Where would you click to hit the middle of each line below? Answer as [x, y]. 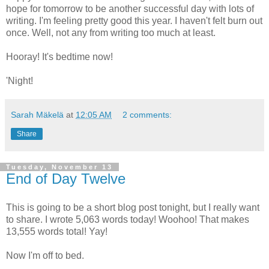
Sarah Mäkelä [37, 115]
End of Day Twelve [66, 179]
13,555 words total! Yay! [57, 231]
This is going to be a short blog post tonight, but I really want [133, 207]
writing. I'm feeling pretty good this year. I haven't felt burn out [134, 21]
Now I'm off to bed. [45, 255]
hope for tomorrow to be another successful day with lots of [130, 9]
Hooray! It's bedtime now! [59, 57]
